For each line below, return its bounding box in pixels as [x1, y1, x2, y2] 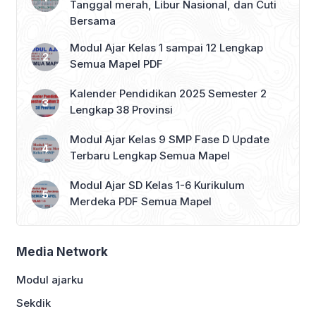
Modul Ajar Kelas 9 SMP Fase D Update [70, 132, 269, 146]
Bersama [70, 13, 116, 28]
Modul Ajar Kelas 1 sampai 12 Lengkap [70, 40, 263, 54]
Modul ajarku [16, 272, 83, 286]
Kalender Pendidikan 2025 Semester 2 [70, 86, 267, 100]
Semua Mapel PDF [70, 56, 163, 71]
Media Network [16, 244, 108, 259]
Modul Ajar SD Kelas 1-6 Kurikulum [70, 178, 245, 192]
